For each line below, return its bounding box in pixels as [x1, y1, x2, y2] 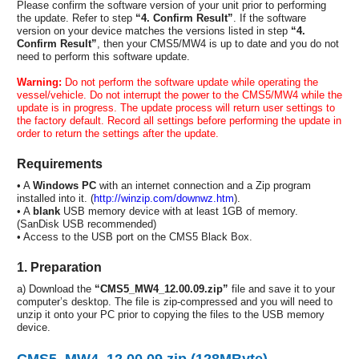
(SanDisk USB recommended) [17, 217, 156, 230]
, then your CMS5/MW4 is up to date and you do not [97, 37, 339, 50]
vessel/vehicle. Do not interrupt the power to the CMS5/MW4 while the [17, 88, 342, 101]
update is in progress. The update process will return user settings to [17, 101, 335, 114]
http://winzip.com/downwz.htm [94, 192, 234, 204]
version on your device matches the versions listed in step [17, 24, 291, 37]
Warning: [17, 75, 62, 88]
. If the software [233, 11, 306, 24]
